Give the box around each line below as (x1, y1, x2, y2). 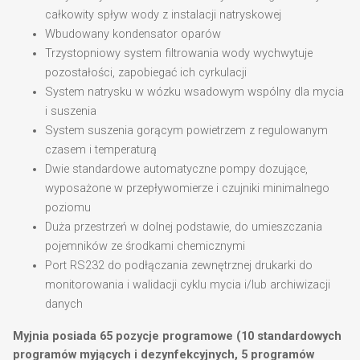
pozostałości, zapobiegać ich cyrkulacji (45, 66, 247, 80)
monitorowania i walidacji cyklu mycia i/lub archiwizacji (45, 278, 330, 292)
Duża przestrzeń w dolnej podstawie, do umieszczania (45, 220, 322, 235)
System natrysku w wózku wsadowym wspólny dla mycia (45, 85, 344, 100)
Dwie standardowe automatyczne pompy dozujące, (45, 162, 308, 177)
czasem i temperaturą (45, 143, 157, 157)
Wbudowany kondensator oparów (45, 27, 221, 42)
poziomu (45, 201, 91, 215)
